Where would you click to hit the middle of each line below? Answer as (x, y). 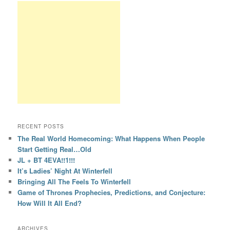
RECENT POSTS (41, 126)
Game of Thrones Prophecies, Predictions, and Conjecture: (112, 192)
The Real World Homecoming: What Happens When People (111, 138)
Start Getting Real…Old (55, 149)
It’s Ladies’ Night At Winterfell (65, 170)
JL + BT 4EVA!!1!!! (46, 160)
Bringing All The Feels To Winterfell (74, 181)
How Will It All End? (50, 203)
